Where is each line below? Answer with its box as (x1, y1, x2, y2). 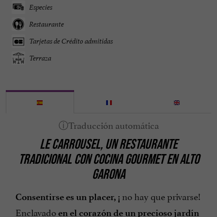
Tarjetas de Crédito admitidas (29, 36, 113, 46)
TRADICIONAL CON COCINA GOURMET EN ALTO (18, 151, 199, 167)
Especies (29, 2, 52, 12)
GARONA (92, 166, 125, 182)
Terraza (29, 53, 51, 63)
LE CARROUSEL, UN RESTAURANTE (40, 136, 177, 152)
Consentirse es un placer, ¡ (15, 191, 120, 203)
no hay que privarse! (120, 189, 201, 203)
